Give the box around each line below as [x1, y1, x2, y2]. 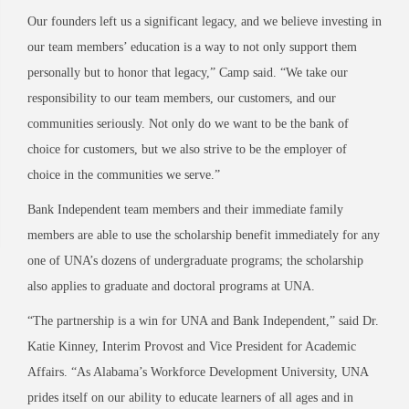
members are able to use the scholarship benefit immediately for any [27, 227, 380, 242]
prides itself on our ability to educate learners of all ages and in [27, 390, 353, 404]
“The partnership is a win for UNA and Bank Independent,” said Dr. [27, 313, 379, 328]
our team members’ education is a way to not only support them [27, 39, 357, 54]
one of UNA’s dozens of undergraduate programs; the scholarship [27, 253, 363, 267]
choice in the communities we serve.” [27, 167, 224, 182]
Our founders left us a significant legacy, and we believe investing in [27, 14, 382, 28]
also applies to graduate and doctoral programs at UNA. [27, 278, 319, 293]
